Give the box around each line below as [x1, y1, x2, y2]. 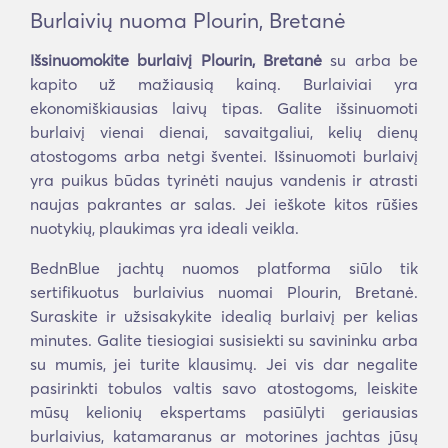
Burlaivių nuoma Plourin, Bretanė [30, 7, 346, 33]
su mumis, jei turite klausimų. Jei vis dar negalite [30, 354, 418, 374]
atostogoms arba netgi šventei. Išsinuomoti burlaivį [30, 146, 418, 166]
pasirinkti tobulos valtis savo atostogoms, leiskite [30, 378, 418, 398]
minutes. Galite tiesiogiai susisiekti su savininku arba [30, 330, 418, 350]
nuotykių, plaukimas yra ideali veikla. [30, 218, 299, 238]
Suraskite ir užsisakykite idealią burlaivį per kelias [30, 306, 418, 326]
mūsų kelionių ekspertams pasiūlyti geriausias [30, 402, 418, 422]
